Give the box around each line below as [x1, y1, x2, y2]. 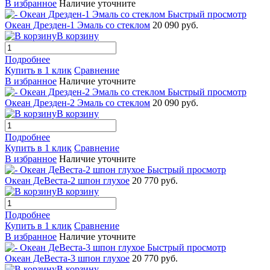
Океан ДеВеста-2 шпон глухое [5, 175, 130, 186]
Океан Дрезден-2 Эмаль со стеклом [5, 97, 150, 108]
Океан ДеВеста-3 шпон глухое [5, 253, 130, 263]
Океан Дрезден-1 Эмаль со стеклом [5, 19, 150, 30]
